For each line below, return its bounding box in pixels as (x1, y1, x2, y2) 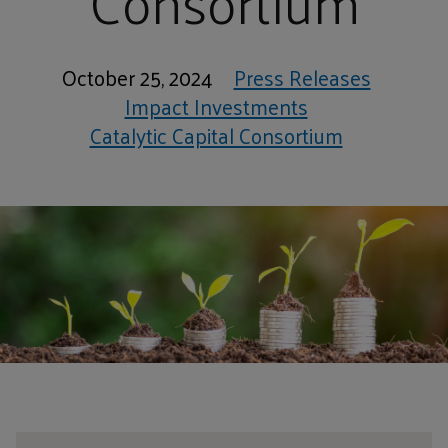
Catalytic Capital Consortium (89, 116, 343, 154)
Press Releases (233, 58, 371, 96)
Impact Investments (124, 87, 308, 125)
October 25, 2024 (61, 58, 213, 96)
